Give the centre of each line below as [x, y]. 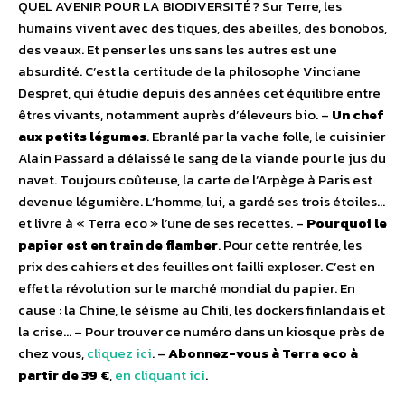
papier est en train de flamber [118, 245]
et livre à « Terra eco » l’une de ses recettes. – [162, 223]
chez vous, [52, 353]
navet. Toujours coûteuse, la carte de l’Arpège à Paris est [195, 180]
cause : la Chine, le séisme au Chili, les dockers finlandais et [202, 310]
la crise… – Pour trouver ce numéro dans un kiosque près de [202, 332]
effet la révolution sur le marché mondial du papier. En [187, 288]
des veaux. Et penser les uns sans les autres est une [178, 50]
